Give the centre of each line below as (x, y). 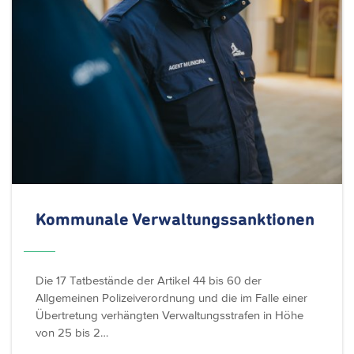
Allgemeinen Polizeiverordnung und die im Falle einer (171, 298)
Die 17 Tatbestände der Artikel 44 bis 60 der (149, 281)
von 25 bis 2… (72, 333)
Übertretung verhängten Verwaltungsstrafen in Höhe (169, 315)
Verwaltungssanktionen (223, 221)
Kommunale (84, 221)
